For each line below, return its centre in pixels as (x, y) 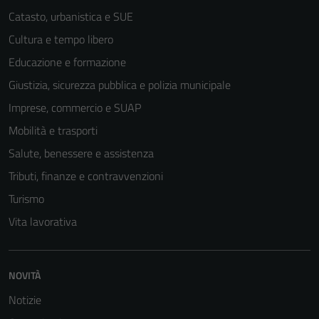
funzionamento (213, 293)
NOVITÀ (25, 275)
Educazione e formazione (67, 62)
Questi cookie (210, 242)
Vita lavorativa (43, 221)
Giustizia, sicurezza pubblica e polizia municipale (120, 85)
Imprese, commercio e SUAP (75, 108)
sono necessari (213, 259)
